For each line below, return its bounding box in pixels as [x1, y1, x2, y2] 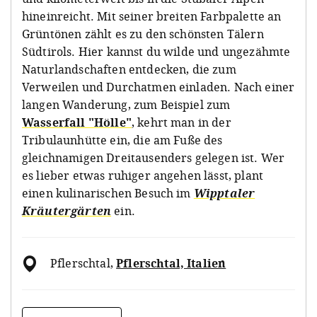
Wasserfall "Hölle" [22, 115, 132, 131]
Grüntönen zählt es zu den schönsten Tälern [22, 26, 264, 42]
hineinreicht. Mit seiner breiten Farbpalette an [22, 8, 282, 25]
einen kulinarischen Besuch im [22, 185, 194, 202]
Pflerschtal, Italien [116, 255, 226, 272]
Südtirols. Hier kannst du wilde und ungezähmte [22, 44, 291, 60]
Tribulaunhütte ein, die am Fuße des [22, 132, 223, 149]
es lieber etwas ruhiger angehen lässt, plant [22, 168, 264, 184]
